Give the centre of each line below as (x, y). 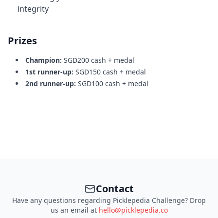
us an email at (73, 210)
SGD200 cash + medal (99, 60)
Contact (115, 188)
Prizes (22, 40)
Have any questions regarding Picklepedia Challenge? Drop (109, 200)
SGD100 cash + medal (113, 83)
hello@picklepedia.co (133, 210)
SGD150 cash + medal (111, 72)
